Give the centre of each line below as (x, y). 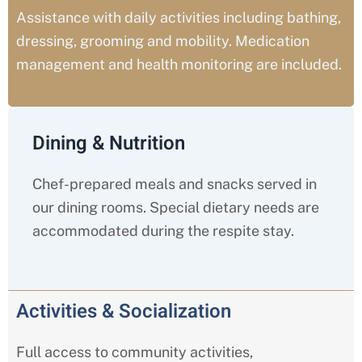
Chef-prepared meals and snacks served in (175, 184)
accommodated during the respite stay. (163, 231)
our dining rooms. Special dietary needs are (176, 208)
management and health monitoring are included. (179, 64)
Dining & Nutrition (109, 144)
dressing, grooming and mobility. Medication (163, 40)
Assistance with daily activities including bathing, (179, 17)
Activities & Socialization (124, 312)
